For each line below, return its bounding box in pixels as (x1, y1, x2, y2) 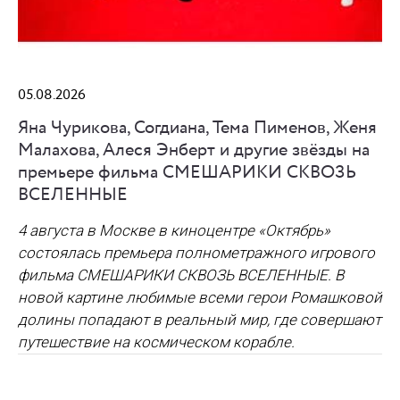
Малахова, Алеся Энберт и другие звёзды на (18, 137, 370, 164)
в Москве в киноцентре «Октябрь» (87, 221, 330, 240)
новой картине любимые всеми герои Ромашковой (18, 288, 382, 307)
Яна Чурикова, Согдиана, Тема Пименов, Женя (18, 115, 377, 142)
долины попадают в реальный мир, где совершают (18, 311, 381, 329)
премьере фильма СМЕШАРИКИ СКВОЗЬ (18, 160, 356, 187)
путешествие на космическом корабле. (18, 333, 295, 352)
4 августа (18, 221, 87, 240)
